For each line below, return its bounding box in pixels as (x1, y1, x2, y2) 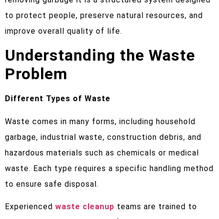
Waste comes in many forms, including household (5, 116, 196, 126)
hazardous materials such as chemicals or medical (5, 148, 199, 157)
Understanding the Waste (5, 46, 195, 65)
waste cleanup (55, 202, 114, 212)
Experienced (5, 202, 55, 212)
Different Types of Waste (5, 94, 110, 104)
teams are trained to (114, 202, 197, 212)
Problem (5, 65, 67, 84)
